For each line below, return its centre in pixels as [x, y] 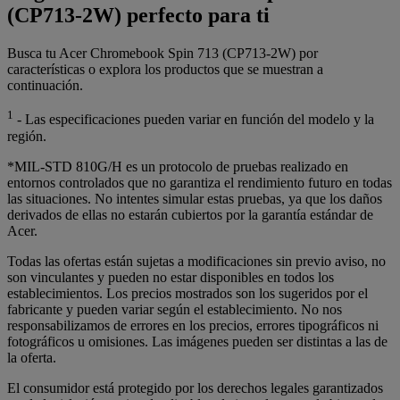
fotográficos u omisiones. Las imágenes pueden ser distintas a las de [197, 341]
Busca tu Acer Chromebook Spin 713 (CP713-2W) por [162, 54]
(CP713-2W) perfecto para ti [138, 16]
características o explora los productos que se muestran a [165, 70]
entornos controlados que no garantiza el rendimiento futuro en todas [200, 182]
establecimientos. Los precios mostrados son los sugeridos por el [187, 293]
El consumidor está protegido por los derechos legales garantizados [195, 387]
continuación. [45, 86]
